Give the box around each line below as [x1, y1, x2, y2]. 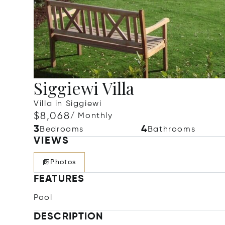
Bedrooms [40, 126, 84, 134]
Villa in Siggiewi [34, 100, 102, 108]
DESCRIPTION [34, 212, 103, 222]
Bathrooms [147, 126, 196, 134]
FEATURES [34, 174, 84, 184]
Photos [50, 159, 76, 166]
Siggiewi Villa [34, 77, 135, 99]
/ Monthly [70, 112, 113, 120]
